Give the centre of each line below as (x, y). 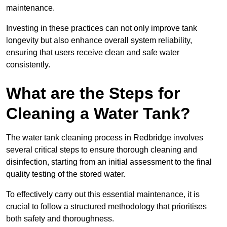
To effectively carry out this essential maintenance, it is (103, 194)
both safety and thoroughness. (60, 218)
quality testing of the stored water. (66, 174)
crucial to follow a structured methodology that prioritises (106, 206)
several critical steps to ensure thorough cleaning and (102, 149)
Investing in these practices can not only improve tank (102, 28)
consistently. (28, 64)
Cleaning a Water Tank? (98, 113)
